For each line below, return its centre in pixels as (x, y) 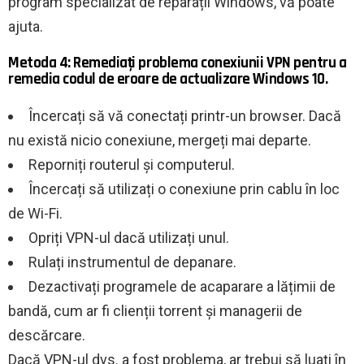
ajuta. (26, 27)
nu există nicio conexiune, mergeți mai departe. (160, 141)
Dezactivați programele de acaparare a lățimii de (182, 287)
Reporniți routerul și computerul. (132, 165)
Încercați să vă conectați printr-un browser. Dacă (185, 116)
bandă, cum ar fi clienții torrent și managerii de (155, 311)
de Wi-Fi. (35, 214)
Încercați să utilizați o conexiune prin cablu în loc (184, 189)
